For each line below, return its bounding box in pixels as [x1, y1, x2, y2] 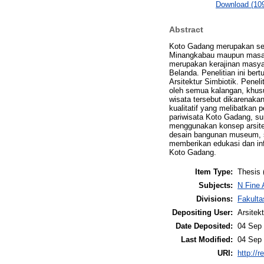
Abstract [169, 25, 203, 35]
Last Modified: [181, 235, 233, 244]
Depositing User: [172, 207, 233, 217]
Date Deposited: [176, 221, 233, 230]
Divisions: [196, 194, 233, 203]
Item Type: [195, 167, 233, 176]
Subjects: [199, 180, 233, 190]
